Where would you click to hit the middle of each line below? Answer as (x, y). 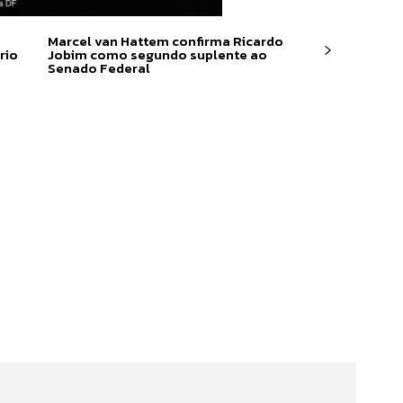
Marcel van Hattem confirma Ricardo (165, 41)
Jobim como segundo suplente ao (157, 54)
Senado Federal (99, 68)
